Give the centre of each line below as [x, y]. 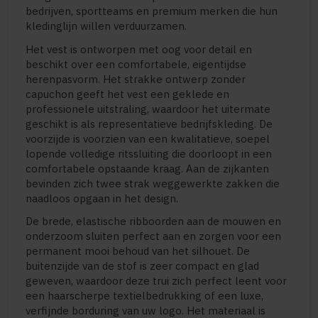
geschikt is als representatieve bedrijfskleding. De [149, 124]
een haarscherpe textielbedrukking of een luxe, [144, 295]
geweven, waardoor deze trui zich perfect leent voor [156, 280]
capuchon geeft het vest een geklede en [127, 94]
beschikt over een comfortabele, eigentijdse [136, 64]
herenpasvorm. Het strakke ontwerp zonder [136, 79]
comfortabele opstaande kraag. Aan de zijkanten [147, 168]
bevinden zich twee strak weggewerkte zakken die [153, 183]
